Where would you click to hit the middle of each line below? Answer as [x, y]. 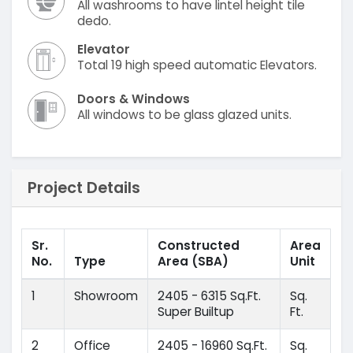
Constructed [199, 246]
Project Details [84, 187]
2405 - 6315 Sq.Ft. [210, 296]
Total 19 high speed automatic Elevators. [197, 65]
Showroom [106, 296]
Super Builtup [196, 312]
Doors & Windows [134, 99]
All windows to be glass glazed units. [185, 115]
